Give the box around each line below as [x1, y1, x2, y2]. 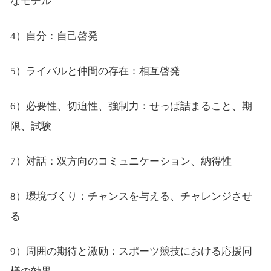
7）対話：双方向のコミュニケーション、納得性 [10, 155, 232, 168]
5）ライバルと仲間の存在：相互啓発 [10, 65, 180, 77]
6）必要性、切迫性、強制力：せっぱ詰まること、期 [10, 100, 252, 113]
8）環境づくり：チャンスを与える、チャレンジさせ [10, 191, 252, 203]
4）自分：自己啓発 [10, 30, 98, 42]
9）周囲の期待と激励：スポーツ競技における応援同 [10, 246, 252, 258]
